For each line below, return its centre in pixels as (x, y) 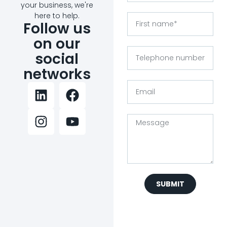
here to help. (57, 16)
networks (57, 74)
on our (57, 44)
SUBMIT (170, 184)
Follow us (57, 29)
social (57, 59)
